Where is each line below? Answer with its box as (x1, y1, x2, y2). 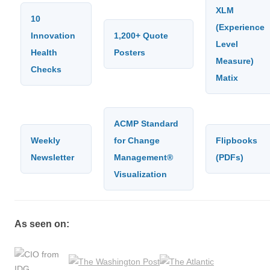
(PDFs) (216, 152, 243, 162)
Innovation (31, 31, 75, 40)
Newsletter (31, 152, 74, 162)
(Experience (216, 22, 265, 32)
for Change (114, 136, 160, 145)
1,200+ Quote (114, 31, 168, 40)
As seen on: (14, 219, 69, 229)
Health (31, 48, 57, 57)
